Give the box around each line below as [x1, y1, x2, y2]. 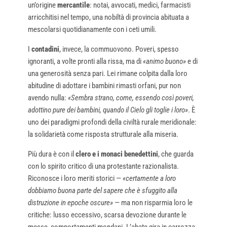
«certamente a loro [122, 173, 176, 183]
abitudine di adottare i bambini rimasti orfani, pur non [27, 81, 181, 90]
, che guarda [158, 149, 194, 159]
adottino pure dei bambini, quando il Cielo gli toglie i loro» [27, 105, 188, 115]
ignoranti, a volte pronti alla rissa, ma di [27, 56, 143, 66]
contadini [31, 44, 59, 54]
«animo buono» [142, 56, 186, 66]
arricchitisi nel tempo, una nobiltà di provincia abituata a [27, 12, 189, 22]
